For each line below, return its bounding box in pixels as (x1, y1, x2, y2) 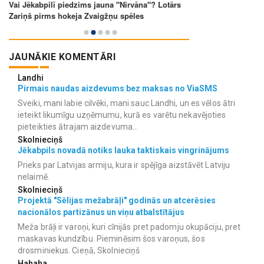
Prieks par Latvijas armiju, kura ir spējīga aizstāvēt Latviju (18, 160, 230, 170)
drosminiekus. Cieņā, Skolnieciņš (18, 245, 140, 255)
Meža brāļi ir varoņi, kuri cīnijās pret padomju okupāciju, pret (18, 222, 241, 232)
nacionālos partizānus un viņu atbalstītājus (18, 207, 184, 217)
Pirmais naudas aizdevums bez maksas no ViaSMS (18, 83, 217, 93)
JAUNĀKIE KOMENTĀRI (9, 51, 115, 62)
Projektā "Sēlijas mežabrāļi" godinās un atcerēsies (18, 195, 216, 205)
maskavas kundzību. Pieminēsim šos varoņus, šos (18, 233, 205, 243)
